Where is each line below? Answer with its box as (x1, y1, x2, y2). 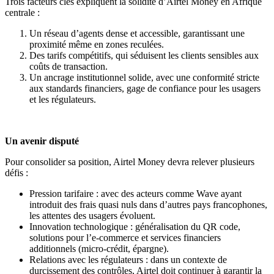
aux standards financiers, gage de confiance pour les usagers (29, 83, 261, 94)
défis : (5, 167, 28, 178)
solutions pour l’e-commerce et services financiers (29, 232, 221, 243)
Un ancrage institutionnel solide (29, 72, 151, 83)
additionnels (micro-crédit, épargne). (29, 243, 169, 254)
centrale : (5, 7, 40, 18)
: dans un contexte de (143, 254, 227, 265)
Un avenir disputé (5, 135, 79, 146)
